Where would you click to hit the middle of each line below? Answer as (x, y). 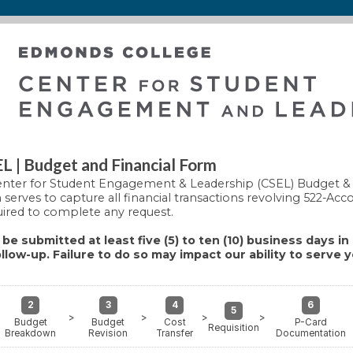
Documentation (310, 333)
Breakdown (30, 333)
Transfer (175, 333)
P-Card (310, 322)
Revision (108, 333)
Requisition (234, 328)
